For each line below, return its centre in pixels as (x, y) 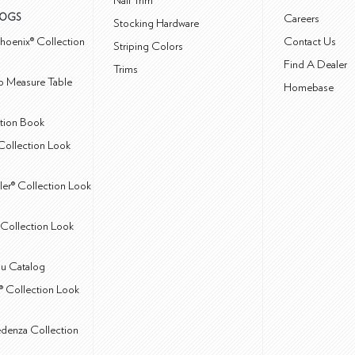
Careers (302, 19)
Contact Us (310, 42)
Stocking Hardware (157, 24)
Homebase (309, 88)
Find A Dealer (315, 65)
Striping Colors (149, 47)
